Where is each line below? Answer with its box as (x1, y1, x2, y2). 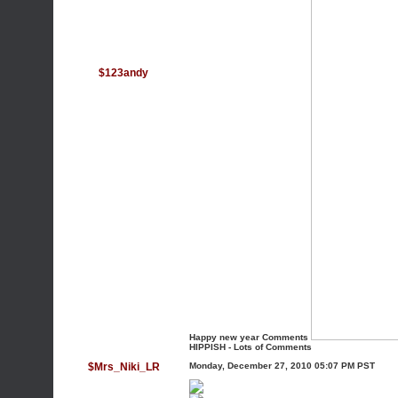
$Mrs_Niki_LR (87, 361, 160, 373)
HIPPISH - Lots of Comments (189, 342, 312, 352)
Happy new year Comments (189, 332, 308, 342)
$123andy (99, 67, 148, 79)
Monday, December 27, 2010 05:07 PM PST (189, 361, 375, 370)
